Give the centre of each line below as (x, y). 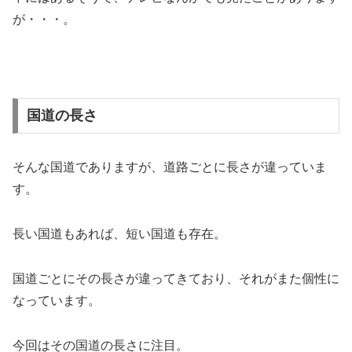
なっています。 (57, 300)
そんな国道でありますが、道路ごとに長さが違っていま (170, 167)
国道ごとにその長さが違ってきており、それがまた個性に (176, 278)
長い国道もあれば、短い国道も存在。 (119, 234)
